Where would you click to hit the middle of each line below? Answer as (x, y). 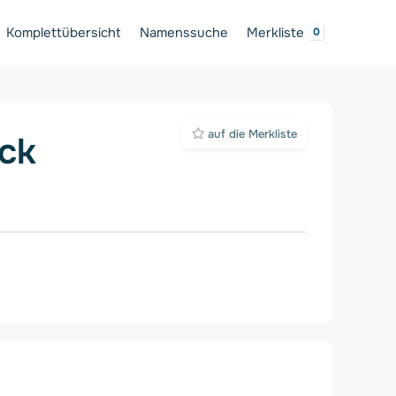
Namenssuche (184, 32)
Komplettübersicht (64, 32)
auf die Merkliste (250, 135)
